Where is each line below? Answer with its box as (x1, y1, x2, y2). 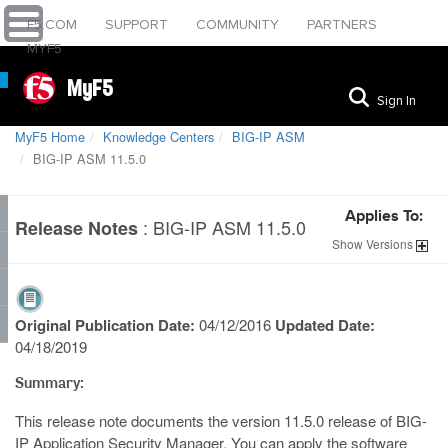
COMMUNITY (196, 16, 283, 33)
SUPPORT (105, 16, 172, 33)
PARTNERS (307, 16, 377, 33)
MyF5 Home (15, 127, 85, 146)
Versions (363, 235, 416, 252)
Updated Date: (275, 314, 375, 336)
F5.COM (27, 16, 81, 33)
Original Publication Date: (15, 314, 199, 336)
